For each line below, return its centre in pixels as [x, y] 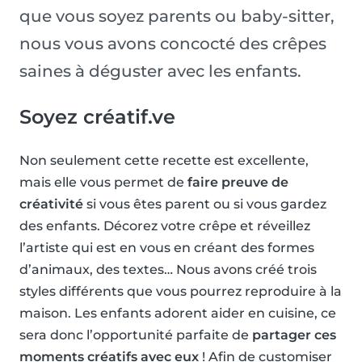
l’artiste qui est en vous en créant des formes [167, 248]
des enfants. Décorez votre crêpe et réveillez [165, 226]
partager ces [294, 335]
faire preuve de [238, 183]
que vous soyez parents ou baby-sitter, [177, 17]
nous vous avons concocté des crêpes [173, 44]
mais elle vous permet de [103, 183]
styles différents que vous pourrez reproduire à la [181, 292]
